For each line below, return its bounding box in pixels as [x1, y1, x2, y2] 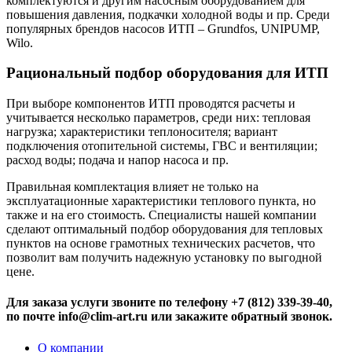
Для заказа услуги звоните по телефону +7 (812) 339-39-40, [6, 295, 332, 310]
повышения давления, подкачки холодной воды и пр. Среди [6, 7, 330, 21]
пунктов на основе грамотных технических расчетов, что [6, 236, 315, 251]
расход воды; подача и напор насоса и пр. [6, 153, 229, 167]
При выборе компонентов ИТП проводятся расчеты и [6, 97, 295, 111]
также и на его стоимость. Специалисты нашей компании [6, 208, 317, 222]
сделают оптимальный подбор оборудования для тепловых [6, 222, 323, 236]
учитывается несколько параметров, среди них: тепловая [6, 111, 310, 125]
